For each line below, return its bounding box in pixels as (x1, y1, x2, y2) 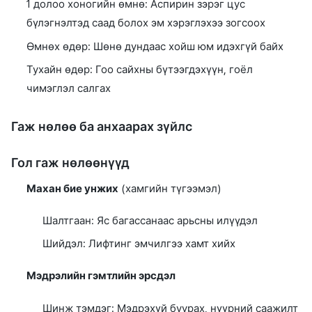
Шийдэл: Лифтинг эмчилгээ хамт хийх (42, 237, 235, 251)
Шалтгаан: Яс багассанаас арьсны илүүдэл (42, 214, 258, 227)
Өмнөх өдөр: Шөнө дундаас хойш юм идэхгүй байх (26, 40, 284, 53)
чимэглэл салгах (26, 82, 111, 95)
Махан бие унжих (26, 182, 119, 195)
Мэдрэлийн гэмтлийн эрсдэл (26, 270, 176, 283)
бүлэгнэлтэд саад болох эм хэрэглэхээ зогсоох (26, 17, 266, 30)
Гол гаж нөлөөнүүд (11, 155, 130, 170)
